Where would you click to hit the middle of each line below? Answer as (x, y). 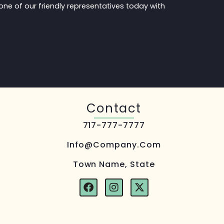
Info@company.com (114, 145)
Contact (114, 108)
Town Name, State (114, 164)
